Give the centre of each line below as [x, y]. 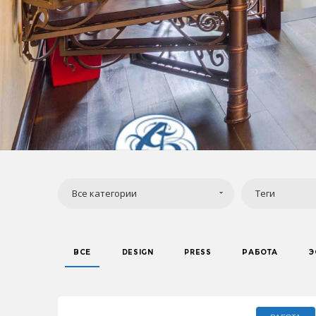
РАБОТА [260, 252]
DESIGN [138, 252]
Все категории [104, 193]
